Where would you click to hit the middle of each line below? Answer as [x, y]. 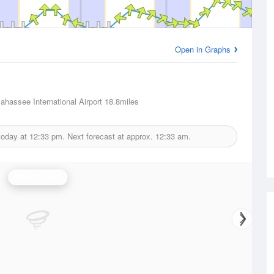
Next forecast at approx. [110, 136]
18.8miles [120, 101]
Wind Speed [38, 177]
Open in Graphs [203, 49]
